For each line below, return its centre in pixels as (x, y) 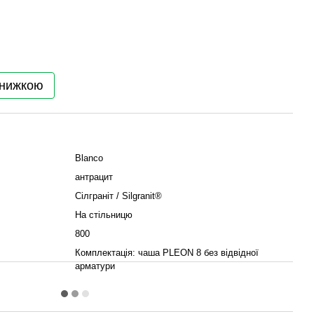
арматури (95, 266)
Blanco (89, 158)
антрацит (94, 177)
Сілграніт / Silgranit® (118, 196)
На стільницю (104, 215)
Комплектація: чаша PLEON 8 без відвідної (167, 253)
